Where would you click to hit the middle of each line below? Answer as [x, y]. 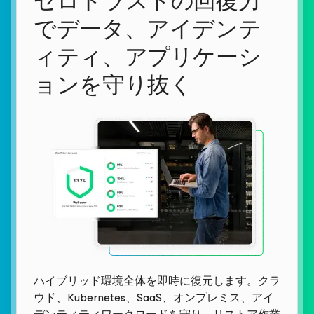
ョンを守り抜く [113, 85]
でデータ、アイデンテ [148, 29]
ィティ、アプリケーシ [148, 57]
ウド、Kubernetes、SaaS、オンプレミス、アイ [154, 297]
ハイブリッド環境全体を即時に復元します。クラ [157, 280]
